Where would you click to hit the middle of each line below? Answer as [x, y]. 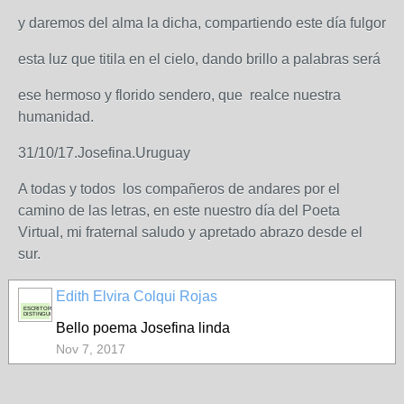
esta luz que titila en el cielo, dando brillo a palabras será [199, 59]
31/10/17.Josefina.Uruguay [104, 153]
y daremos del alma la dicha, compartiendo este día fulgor [202, 23]
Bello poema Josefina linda [143, 328]
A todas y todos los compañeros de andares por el [179, 189]
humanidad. [56, 117]
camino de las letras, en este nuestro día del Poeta [179, 211]
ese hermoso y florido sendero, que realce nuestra [179, 95]
